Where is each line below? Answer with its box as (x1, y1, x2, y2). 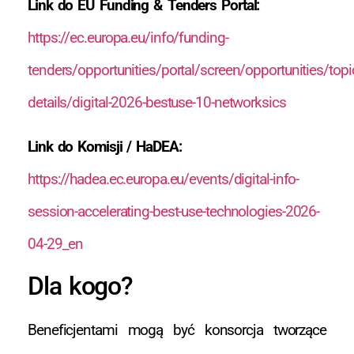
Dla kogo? (28, 271, 134, 302)
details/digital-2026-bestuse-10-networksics (28, 93, 286, 112)
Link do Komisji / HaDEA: (28, 137, 182, 156)
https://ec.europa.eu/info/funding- (28, 28, 228, 47)
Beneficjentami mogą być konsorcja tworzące (28, 321, 326, 340)
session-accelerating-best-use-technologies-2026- (28, 201, 320, 220)
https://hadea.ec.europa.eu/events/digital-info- (28, 169, 299, 188)
